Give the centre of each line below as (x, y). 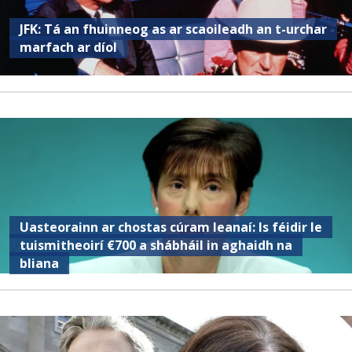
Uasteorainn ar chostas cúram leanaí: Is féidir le (171, 227)
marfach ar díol (69, 47)
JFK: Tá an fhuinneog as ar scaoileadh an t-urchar (174, 29)
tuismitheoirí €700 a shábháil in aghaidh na (156, 245)
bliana (40, 263)
